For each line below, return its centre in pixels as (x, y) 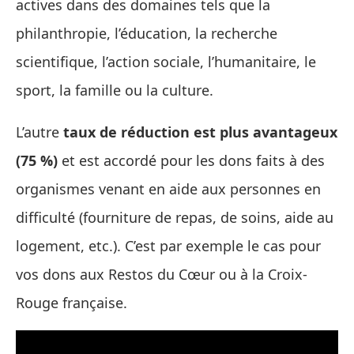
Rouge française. (73, 303)
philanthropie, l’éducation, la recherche (147, 34)
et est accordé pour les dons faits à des (191, 161)
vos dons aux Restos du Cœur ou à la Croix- (162, 275)
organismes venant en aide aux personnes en (168, 189)
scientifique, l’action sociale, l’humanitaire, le (166, 62)
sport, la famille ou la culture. (115, 90)
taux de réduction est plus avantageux (200, 132)
